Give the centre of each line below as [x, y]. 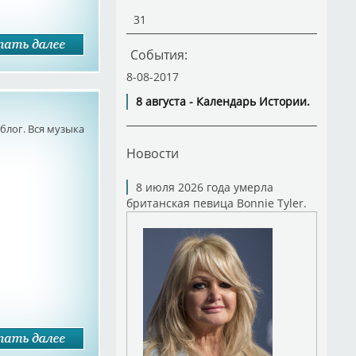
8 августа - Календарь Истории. [222, 101]
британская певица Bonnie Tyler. [216, 203]
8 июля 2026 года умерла [204, 187]
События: [159, 55]
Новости [152, 153]
